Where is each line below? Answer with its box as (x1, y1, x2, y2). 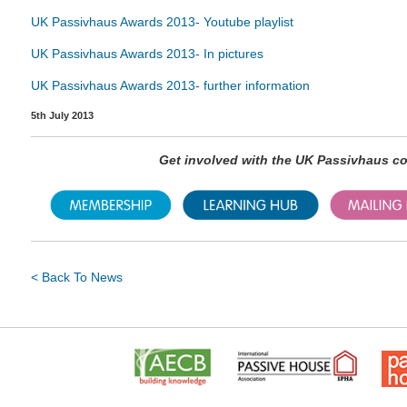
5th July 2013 (31, 109, 94, 121)
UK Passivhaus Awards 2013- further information (31, 77, 310, 93)
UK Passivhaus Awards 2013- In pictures (31, 45, 263, 61)
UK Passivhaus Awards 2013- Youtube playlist (31, 14, 293, 29)
